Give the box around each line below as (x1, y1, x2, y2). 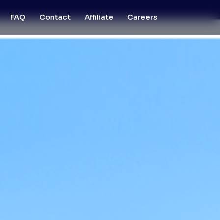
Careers (127, 12, 157, 22)
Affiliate (84, 12, 113, 22)
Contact (39, 12, 71, 22)
